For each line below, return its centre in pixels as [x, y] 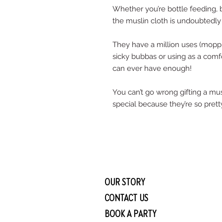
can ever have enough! [153, 68]
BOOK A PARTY [130, 213]
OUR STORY [125, 182]
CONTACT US [126, 197]
